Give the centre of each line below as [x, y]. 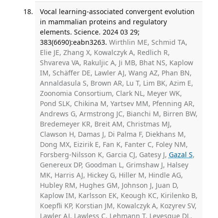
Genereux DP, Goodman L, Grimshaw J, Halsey [114, 165]
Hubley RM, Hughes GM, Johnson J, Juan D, [109, 185]
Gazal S [181, 155]
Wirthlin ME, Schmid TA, [148, 42]
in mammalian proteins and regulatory [103, 22]
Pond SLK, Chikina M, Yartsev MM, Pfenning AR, [117, 104]
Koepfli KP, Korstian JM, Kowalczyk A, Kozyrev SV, [118, 206]
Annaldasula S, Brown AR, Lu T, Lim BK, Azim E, [116, 83]
